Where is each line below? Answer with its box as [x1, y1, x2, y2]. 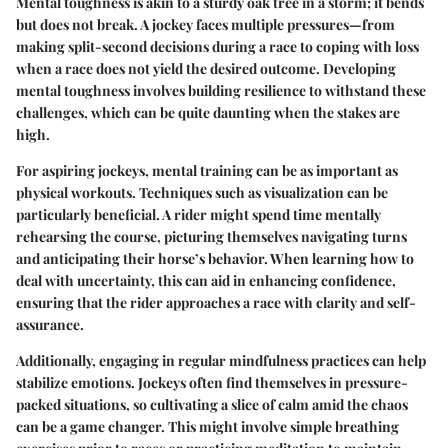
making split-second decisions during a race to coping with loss [16, 37, 419, 57]
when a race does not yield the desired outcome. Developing [16, 59, 396, 79]
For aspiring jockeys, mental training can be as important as [16, 161, 398, 181]
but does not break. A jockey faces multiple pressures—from [16, 15, 395, 35]
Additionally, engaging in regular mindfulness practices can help [16, 351, 426, 371]
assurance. [16, 315, 84, 335]
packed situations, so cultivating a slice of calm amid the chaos [16, 395, 408, 415]
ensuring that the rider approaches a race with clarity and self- [16, 293, 416, 313]
